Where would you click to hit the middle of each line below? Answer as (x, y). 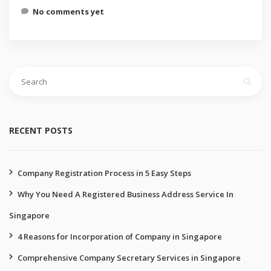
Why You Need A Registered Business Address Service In (126, 194)
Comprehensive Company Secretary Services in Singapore (129, 258)
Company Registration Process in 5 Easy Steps (104, 173)
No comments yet (68, 11)
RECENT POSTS (41, 130)
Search (23, 71)
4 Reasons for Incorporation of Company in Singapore (120, 237)
